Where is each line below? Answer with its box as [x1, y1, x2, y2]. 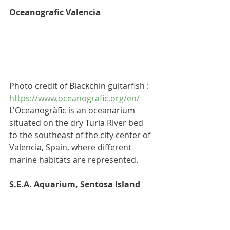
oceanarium [88, 105, 135, 117]
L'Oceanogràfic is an [9, 105, 88, 117]
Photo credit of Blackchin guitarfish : [9, 80, 153, 92]
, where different [67, 142, 133, 154]
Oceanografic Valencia [9, 7, 101, 18]
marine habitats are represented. [9, 154, 138, 166]
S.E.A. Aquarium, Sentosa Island [9, 179, 140, 190]
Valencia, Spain [9, 142, 67, 154]
